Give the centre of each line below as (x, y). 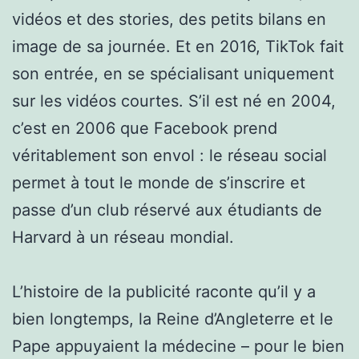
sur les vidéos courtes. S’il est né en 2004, (174, 101)
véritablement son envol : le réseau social (169, 155)
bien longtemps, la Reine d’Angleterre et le (173, 319)
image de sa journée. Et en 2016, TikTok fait (178, 46)
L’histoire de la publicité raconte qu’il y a (164, 291)
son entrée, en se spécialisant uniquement (173, 73)
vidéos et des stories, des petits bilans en (169, 19)
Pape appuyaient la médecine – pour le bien (178, 346)
